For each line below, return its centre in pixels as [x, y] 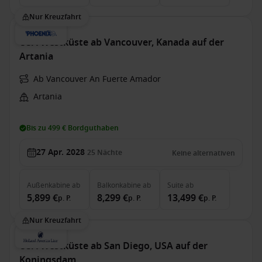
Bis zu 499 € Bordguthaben [73, 128]
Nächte [110, 153]
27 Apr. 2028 [61, 152]
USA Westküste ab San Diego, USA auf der [113, 246]
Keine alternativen [204, 153]
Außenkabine [49, 185]
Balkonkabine [119, 185]
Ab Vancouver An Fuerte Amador [97, 79]
